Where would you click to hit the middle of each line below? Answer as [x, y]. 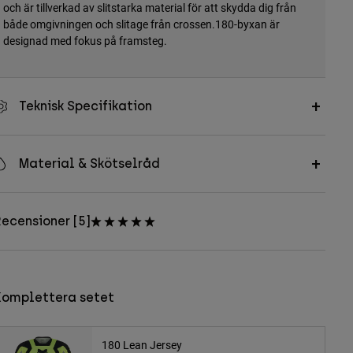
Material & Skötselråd [89, 164]
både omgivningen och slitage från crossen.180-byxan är [141, 24]
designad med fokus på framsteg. [85, 41]
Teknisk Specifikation [85, 106]
